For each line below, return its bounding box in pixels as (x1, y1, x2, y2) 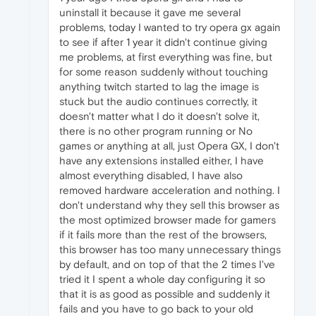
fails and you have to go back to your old (59, 303, 253, 315)
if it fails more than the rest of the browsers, (59, 229, 267, 241)
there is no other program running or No (59, 125, 253, 137)
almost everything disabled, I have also (59, 169, 243, 181)
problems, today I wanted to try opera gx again (59, 21, 281, 33)
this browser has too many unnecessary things (59, 243, 281, 255)
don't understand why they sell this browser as (59, 199, 279, 211)
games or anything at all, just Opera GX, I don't (59, 140, 279, 152)
